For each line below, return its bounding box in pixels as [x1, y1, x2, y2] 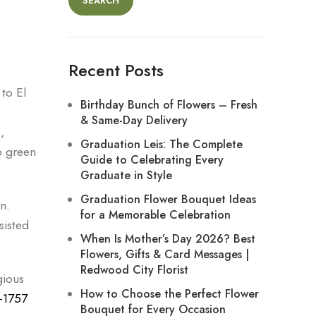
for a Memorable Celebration [80, 207, 231, 223]
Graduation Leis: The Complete [80, 136, 243, 152]
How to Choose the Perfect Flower [80, 286, 259, 302]
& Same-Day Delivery [80, 112, 188, 128]
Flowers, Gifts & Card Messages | [80, 246, 249, 262]
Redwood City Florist [80, 262, 188, 278]
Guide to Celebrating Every [80, 152, 224, 168]
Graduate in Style [80, 167, 172, 183]
